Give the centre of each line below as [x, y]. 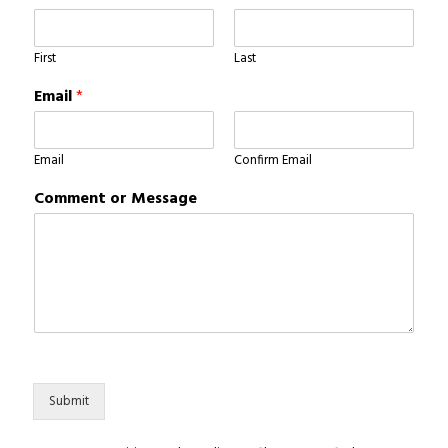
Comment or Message [115, 199]
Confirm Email [273, 160]
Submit [69, 401]
